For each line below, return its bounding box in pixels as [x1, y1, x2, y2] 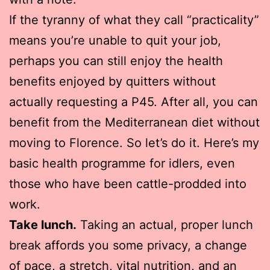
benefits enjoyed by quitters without [9, 74, 216, 89]
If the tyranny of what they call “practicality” [9, 12, 259, 27]
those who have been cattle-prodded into [9, 176, 246, 191]
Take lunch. [9, 217, 77, 232]
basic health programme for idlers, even [9, 155, 235, 171]
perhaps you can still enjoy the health [9, 53, 223, 68]
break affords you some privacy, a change [9, 237, 247, 253]
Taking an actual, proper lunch [77, 217, 253, 232]
